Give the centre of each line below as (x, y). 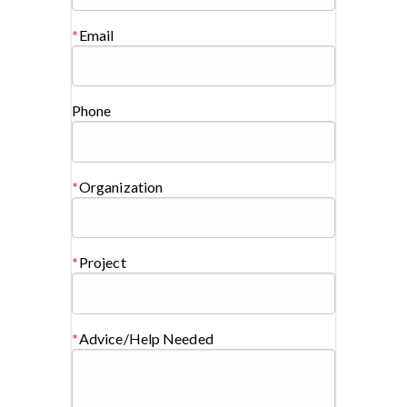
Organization (121, 186)
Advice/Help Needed (146, 338)
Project (102, 263)
